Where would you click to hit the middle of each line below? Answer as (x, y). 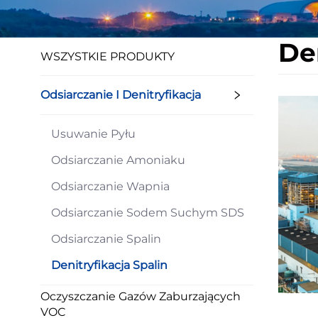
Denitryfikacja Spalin (109, 265)
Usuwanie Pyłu (93, 134)
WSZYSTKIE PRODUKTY (108, 56)
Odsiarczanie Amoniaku (118, 160)
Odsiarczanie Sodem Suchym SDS (148, 213)
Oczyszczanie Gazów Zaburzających (141, 296)
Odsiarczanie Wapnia (110, 186)
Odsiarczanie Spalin (106, 239)
